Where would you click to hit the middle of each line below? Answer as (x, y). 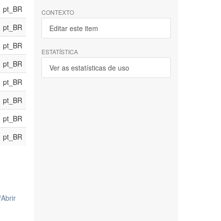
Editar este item (74, 28)
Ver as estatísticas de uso (89, 68)
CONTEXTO (57, 12)
